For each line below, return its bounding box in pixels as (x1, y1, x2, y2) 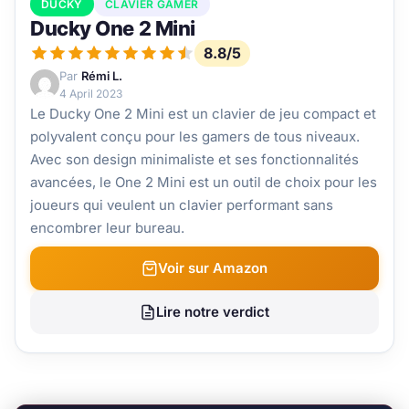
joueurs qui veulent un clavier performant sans (30, 195, 333, 214)
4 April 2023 (59, 86, 122, 100)
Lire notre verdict (156, 302, 269, 320)
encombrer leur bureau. (30, 218, 184, 236)
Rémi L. (81, 68, 122, 83)
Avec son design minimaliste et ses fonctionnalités (30, 150, 359, 168)
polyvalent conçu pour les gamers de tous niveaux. (30, 127, 360, 145)
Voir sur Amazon (158, 258, 267, 277)
